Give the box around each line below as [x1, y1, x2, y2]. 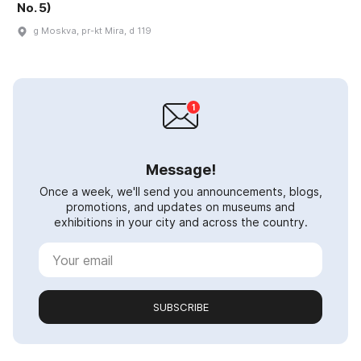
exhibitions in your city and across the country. [53, 215, 308, 230]
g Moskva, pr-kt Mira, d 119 [33, 25, 151, 37]
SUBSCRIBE [152, 301, 209, 314]
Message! [145, 161, 216, 179]
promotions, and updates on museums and [66, 200, 295, 214]
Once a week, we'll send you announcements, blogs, [39, 185, 322, 199]
